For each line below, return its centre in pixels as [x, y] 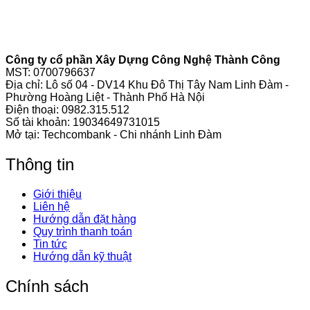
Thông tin [40, 165]
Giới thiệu [57, 194]
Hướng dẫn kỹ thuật [82, 257]
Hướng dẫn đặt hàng [85, 219]
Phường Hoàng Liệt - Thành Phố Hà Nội [105, 98]
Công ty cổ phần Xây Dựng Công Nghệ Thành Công [143, 60]
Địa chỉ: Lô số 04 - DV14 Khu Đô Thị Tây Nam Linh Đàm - [147, 85]
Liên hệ [52, 207]
